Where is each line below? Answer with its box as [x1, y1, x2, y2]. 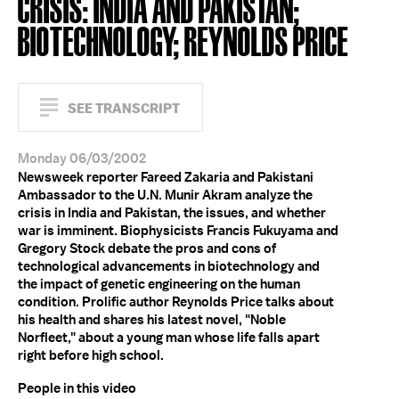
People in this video [18, 379, 136, 397]
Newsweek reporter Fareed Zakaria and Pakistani [18, 168, 313, 186]
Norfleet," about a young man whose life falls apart [18, 329, 320, 346]
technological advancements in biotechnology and [18, 257, 320, 275]
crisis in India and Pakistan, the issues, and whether [18, 204, 326, 222]
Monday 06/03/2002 [18, 150, 146, 167]
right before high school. [18, 346, 164, 364]
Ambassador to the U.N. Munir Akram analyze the [18, 186, 313, 204]
